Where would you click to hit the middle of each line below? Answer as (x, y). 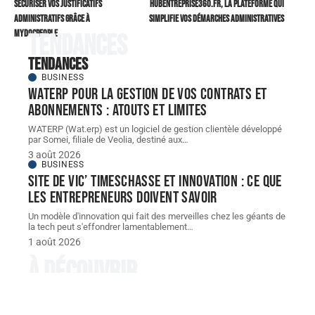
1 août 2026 (54, 242)
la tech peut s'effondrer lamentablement (108, 227)
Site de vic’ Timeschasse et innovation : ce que (155, 182)
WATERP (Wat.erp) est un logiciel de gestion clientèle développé (155, 129)
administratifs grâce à (52, 19)
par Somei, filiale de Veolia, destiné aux (105, 140)
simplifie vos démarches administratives (217, 19)
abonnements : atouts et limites (118, 111)
